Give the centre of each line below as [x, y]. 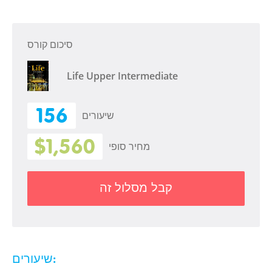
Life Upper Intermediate [122, 76]
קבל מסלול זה [136, 188]
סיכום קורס [50, 45]
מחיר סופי [129, 146]
